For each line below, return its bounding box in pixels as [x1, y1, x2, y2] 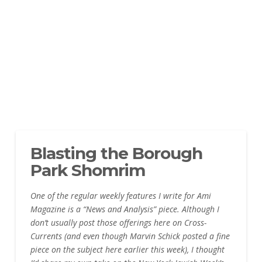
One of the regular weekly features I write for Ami [30, 190, 211, 202]
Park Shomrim [30, 160, 146, 180]
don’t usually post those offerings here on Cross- [30, 217, 206, 229]
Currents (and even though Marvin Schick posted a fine [30, 230, 230, 242]
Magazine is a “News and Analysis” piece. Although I [30, 204, 219, 215]
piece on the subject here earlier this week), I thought [30, 244, 225, 256]
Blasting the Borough [30, 143, 203, 163]
